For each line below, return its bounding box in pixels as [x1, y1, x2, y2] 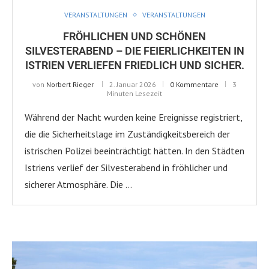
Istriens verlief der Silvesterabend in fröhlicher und [25, 161, 228, 174]
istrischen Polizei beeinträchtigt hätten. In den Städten [25, 144, 244, 157]
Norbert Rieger [46, 79, 94, 89]
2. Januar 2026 [109, 79, 156, 89]
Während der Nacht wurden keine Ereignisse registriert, [25, 110, 242, 123]
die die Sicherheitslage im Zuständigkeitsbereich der [25, 127, 230, 140]
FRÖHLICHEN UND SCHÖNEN [63, 29, 206, 43]
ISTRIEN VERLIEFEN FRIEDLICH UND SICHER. [25, 58, 244, 71]
